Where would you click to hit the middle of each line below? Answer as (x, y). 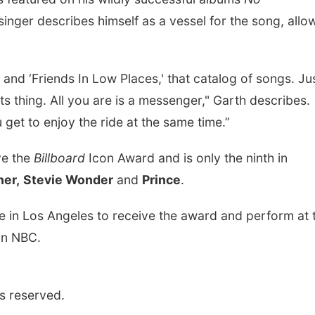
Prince (161, 180)
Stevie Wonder (68, 180)
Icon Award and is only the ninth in (188, 158)
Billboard (61, 158)
